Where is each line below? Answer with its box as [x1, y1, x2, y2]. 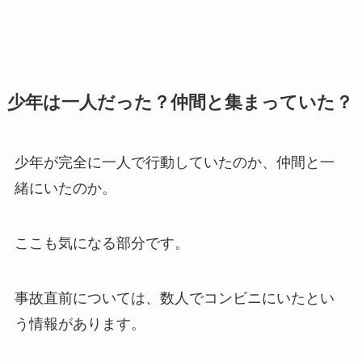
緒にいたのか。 [14, 180, 116, 197]
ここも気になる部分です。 [14, 235, 189, 252]
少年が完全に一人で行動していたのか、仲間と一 [14, 154, 335, 171]
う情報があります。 [14, 316, 145, 333]
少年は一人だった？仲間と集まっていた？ [6, 93, 353, 113]
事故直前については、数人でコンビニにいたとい [14, 290, 335, 307]
